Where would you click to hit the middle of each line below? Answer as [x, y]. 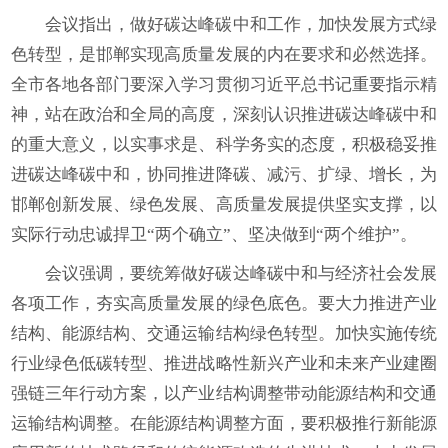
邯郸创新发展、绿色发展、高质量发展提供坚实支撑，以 [224, 204]
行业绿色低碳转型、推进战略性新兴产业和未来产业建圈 [224, 363]
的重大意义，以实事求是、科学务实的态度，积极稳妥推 [224, 144]
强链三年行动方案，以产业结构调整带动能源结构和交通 [224, 393]
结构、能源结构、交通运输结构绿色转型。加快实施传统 [224, 333]
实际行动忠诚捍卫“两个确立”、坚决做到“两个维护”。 [214, 234]
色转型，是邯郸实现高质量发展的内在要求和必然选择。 [224, 54]
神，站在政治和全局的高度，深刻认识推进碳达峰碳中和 [224, 114]
